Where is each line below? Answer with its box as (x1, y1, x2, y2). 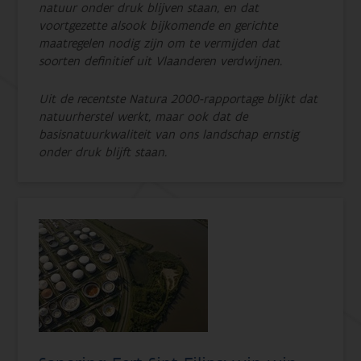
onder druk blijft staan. (39, 143, 168, 160)
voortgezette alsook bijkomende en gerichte (39, 17, 278, 34)
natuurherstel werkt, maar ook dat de (39, 108, 248, 125)
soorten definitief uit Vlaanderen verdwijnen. (39, 52, 283, 69)
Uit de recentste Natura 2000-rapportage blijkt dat (39, 90, 318, 107)
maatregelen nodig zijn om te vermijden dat (39, 35, 280, 52)
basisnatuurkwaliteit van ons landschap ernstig (39, 126, 300, 143)
